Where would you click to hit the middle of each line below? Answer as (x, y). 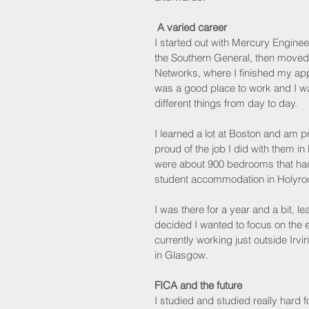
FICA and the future (198, 286)
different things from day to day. (226, 103)
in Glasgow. (181, 255)
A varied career (192, 28)
